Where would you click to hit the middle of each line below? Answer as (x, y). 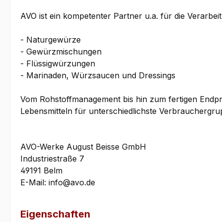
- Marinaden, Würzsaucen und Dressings (98, 76)
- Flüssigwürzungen (58, 64)
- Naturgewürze (51, 40)
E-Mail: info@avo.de (58, 183)
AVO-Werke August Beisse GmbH (83, 147)
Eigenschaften (55, 214)
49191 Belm (41, 171)
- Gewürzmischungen (61, 52)
